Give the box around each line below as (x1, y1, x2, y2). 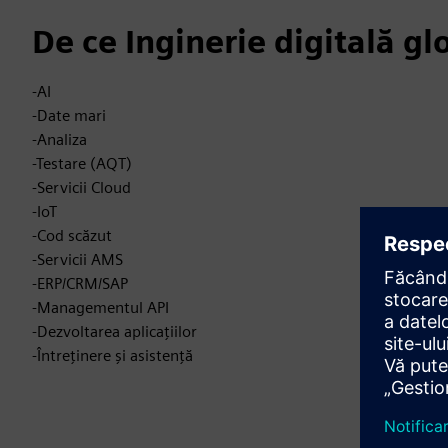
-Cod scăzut (32, 226, 112, 245)
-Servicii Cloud (32, 178, 131, 197)
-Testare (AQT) (32, 154, 132, 173)
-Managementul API (32, 298, 169, 317)
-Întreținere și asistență (32, 346, 193, 365)
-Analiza (32, 130, 87, 149)
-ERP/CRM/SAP (32, 274, 128, 293)
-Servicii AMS (32, 250, 123, 269)
